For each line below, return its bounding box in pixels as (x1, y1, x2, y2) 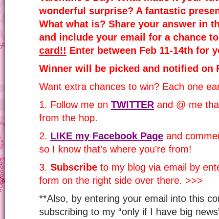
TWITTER (111, 99, 154, 110)
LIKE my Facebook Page (50, 131, 163, 141)
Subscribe (50, 162, 97, 173)
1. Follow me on (39, 99, 111, 110)
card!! (39, 45, 66, 56)
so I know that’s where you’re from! (39, 144, 192, 154)
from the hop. (39, 112, 98, 123)
